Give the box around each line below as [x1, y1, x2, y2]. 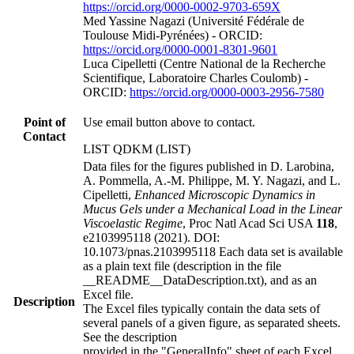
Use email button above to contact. [83, 115, 255, 129]
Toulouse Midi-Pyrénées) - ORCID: [83, 28, 262, 42]
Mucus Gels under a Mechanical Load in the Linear [83, 201, 342, 216]
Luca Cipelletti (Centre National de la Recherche [83, 56, 326, 70]
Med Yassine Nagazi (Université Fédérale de [83, 13, 304, 28]
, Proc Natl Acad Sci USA [183, 216, 316, 230]
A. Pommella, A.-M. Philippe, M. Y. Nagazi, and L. [83, 173, 341, 187]
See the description [83, 330, 177, 344]
